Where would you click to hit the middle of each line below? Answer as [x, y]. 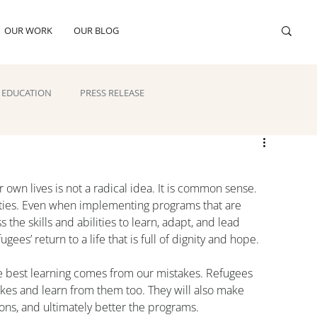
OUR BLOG [96, 30]
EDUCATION [27, 93]
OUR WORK [28, 30]
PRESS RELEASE [112, 93]
